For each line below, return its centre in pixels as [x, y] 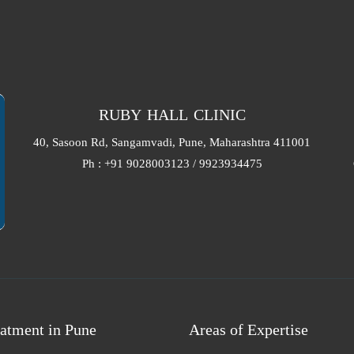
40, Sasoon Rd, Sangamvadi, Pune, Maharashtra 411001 [172, 142]
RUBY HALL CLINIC [172, 115]
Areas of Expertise [249, 330]
